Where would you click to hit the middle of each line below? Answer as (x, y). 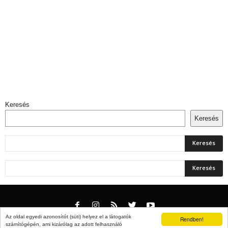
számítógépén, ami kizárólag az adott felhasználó (64, 224)
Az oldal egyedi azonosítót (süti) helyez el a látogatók (68, 217)
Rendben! (192, 219)
